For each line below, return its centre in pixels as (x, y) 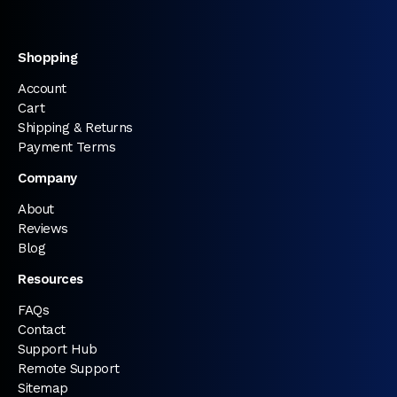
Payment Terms (67, 147)
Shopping (47, 57)
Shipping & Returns (75, 127)
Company (47, 178)
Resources (51, 279)
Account (42, 88)
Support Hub (58, 349)
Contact (42, 329)
